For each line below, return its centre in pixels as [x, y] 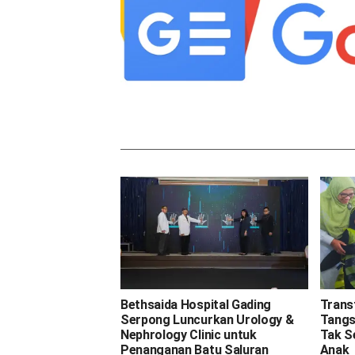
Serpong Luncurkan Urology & [207, 319]
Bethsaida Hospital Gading [196, 304]
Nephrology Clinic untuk [189, 334]
